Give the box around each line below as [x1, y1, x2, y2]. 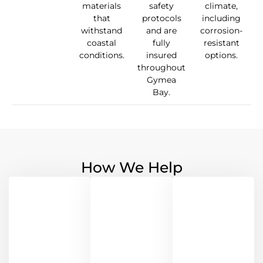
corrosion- [200, 25, 242, 36]
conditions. [79, 50, 124, 61]
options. [205, 50, 238, 61]
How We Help [80, 159, 183, 177]
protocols [141, 13, 181, 24]
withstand [81, 25, 122, 36]
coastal [87, 38, 116, 49]
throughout [137, 62, 186, 73]
